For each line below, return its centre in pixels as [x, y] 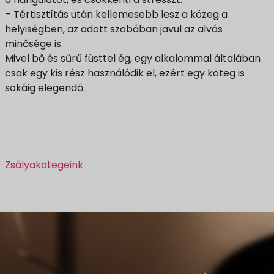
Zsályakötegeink [44, 165]
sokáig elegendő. [45, 88]
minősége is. [34, 44]
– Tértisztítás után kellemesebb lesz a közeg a [116, 14]
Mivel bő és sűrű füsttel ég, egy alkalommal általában [133, 58]
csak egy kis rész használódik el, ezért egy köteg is [125, 73]
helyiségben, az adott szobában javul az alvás [114, 29]
